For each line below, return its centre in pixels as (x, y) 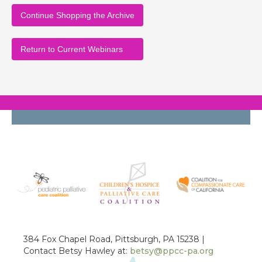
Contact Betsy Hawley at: (77, 251)
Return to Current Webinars (72, 49)
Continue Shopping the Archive (77, 15)
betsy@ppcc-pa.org (172, 251)
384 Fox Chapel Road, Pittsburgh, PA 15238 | (114, 239)
